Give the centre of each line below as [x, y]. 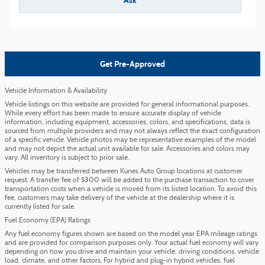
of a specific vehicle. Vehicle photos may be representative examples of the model [130, 140]
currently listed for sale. [40, 207]
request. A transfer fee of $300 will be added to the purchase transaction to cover [130, 180]
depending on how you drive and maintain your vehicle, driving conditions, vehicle [132, 252]
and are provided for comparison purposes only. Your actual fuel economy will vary [132, 243]
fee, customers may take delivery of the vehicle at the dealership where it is [119, 198]
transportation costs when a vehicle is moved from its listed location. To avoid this [131, 189]
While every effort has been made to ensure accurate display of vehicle [113, 113]
